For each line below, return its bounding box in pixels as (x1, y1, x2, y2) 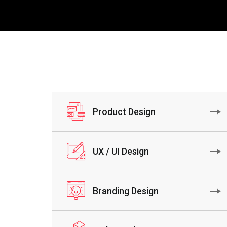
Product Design (92, 106, 156, 117)
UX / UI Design (92, 146, 149, 157)
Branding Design (92, 185, 159, 196)
